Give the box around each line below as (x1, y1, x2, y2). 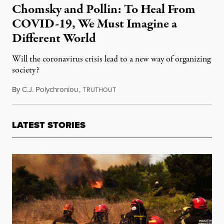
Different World (12, 29, 96, 48)
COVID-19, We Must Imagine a (12, 15, 177, 33)
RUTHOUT (86, 85, 116, 95)
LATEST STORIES (12, 118, 85, 132)
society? (12, 64, 39, 77)
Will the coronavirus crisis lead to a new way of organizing (12, 53, 210, 66)
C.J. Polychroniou (22, 84, 78, 95)
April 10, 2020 (115, 84, 160, 95)
